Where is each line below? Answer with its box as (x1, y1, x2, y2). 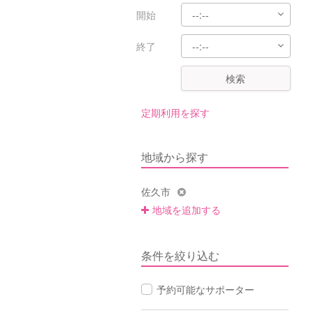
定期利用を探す (141, 105, 210, 119)
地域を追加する (152, 203, 221, 217)
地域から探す (141, 149, 208, 165)
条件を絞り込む (141, 247, 219, 263)
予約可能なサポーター (156, 282, 254, 296)
